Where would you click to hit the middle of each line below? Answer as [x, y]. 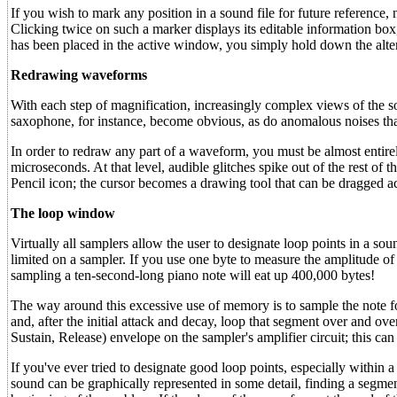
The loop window [63, 213]
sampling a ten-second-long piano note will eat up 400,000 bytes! [193, 275]
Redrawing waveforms [79, 75]
